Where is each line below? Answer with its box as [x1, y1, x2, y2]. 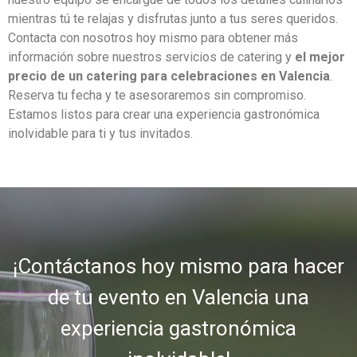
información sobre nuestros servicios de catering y [8, 49, 295, 65]
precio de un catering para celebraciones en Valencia [8, 69, 330, 84]
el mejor [295, 49, 345, 65]
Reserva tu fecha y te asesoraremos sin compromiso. [8, 88, 306, 104]
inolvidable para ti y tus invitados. [8, 126, 193, 142]
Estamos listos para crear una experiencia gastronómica [8, 107, 320, 123]
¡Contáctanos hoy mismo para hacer [13, 253, 344, 278]
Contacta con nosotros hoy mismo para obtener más [8, 30, 298, 46]
